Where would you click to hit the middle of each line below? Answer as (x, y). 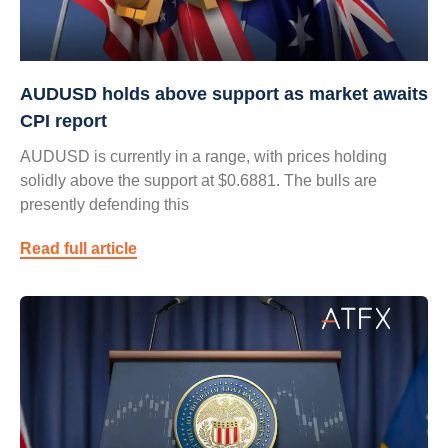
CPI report (63, 120)
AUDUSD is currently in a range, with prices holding (203, 156)
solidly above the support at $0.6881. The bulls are (198, 180)
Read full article (78, 248)
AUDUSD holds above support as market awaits (224, 93)
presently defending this (104, 204)
